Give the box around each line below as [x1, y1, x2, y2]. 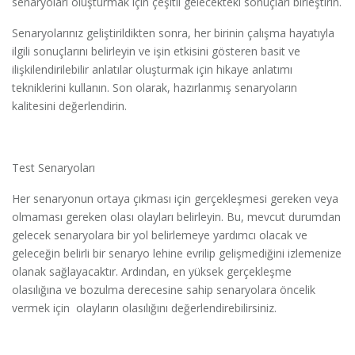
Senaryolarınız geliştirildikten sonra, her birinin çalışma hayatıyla [12, 25, 334, 40]
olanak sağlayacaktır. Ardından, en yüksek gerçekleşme [12, 263, 292, 279]
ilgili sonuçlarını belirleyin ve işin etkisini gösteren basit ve [12, 43, 300, 59]
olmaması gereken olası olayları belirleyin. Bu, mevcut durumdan [12, 208, 341, 224]
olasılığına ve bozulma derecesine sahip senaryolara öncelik [12, 281, 315, 297]
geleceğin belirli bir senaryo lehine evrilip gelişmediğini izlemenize [12, 245, 342, 261]
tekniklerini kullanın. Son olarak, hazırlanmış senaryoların [12, 79, 297, 95]
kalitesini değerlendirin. [12, 97, 127, 113]
